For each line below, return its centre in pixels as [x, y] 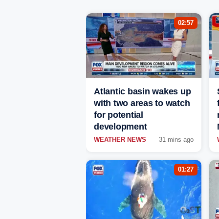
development [120, 127]
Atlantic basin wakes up [142, 92]
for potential [119, 115]
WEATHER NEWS [120, 140]
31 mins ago [176, 140]
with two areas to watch [142, 103]
